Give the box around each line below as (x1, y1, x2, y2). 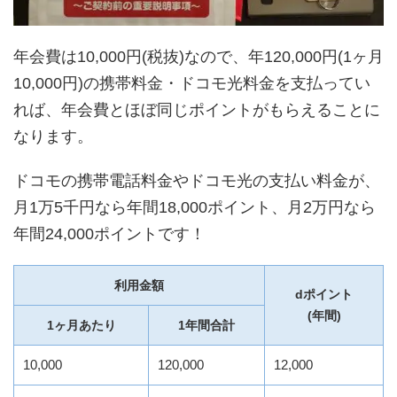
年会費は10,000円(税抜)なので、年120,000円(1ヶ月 (13, 48, 384, 66)
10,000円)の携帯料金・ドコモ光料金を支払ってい (13, 74, 370, 93)
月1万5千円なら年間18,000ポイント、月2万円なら (13, 198, 376, 217)
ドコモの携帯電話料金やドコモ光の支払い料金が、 (13, 172, 380, 191)
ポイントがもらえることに (189, 101, 380, 120)
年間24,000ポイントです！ (13, 225, 206, 244)
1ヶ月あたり (46, 318, 116, 333)
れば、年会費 (13, 101, 109, 120)
